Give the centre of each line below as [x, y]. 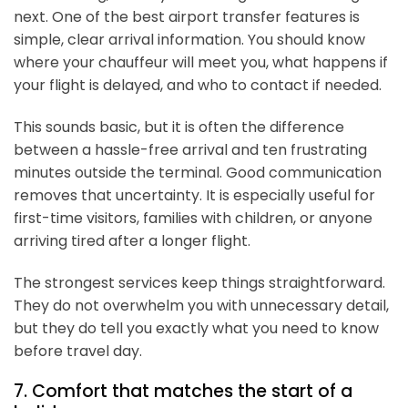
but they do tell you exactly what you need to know [196, 328]
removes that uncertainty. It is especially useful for [194, 195]
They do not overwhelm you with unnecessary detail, [201, 305]
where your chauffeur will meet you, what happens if [201, 62]
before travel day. [78, 351]
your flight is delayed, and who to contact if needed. [198, 85]
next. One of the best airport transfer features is [187, 16]
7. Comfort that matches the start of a [183, 392]
